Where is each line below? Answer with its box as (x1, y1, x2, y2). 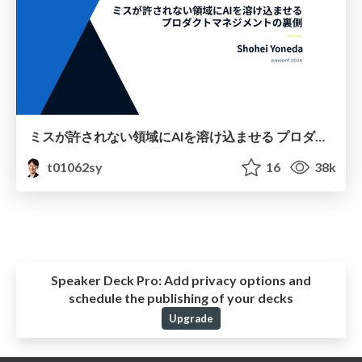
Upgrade (168, 311, 213, 325)
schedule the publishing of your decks (69, 289, 293, 305)
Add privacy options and (162, 271, 311, 288)
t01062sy (44, 159, 103, 175)
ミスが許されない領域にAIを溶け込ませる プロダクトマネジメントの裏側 (315, 128, 325, 145)
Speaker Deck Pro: (51, 271, 162, 288)
